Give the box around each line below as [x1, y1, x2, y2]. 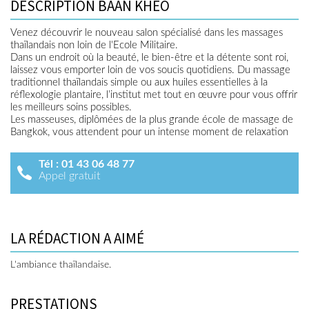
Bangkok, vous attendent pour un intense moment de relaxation [10, 127, 288, 137]
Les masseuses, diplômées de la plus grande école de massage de [10, 114, 293, 125]
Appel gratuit [39, 170, 100, 181]
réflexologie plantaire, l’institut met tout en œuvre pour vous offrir [10, 90, 297, 100]
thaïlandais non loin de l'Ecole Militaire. [10, 40, 178, 50]
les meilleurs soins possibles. [10, 102, 132, 112]
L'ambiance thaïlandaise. [10, 260, 111, 270]
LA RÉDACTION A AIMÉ [10, 229, 144, 248]
